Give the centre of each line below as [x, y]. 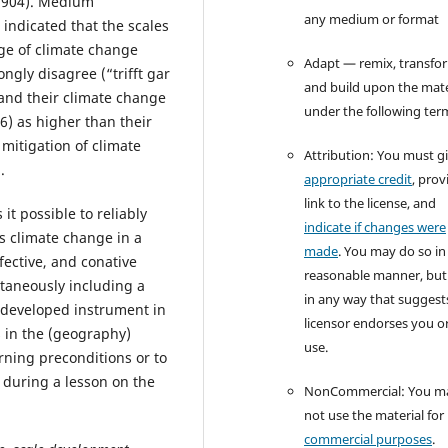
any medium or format [372, 18]
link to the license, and [370, 202]
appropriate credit [358, 178]
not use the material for [374, 414]
